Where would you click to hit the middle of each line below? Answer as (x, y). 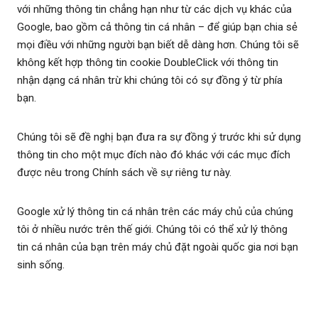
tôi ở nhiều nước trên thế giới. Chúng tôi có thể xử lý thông (152, 230)
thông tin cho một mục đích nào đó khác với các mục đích (154, 155)
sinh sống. (41, 265)
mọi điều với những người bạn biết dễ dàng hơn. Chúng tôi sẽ (158, 45)
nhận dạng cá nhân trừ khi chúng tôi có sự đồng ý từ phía (150, 81)
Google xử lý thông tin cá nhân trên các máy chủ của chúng (155, 212)
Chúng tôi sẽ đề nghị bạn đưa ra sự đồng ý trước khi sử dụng (159, 137)
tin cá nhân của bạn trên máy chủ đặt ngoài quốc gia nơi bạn (158, 247)
